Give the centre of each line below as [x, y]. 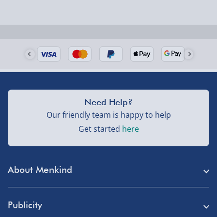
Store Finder [28, 194]
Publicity [25, 205]
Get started [99, 129]
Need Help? [108, 102]
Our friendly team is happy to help [108, 115]
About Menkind [40, 169]
